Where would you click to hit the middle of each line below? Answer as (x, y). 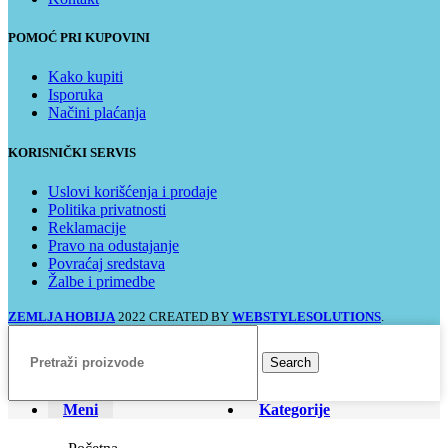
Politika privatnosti (107, 209)
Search (290, 363)
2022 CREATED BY (175, 316)
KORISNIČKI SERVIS (72, 152)
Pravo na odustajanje (113, 245)
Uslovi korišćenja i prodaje (132, 191)
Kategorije (294, 409)
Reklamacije (87, 227)
